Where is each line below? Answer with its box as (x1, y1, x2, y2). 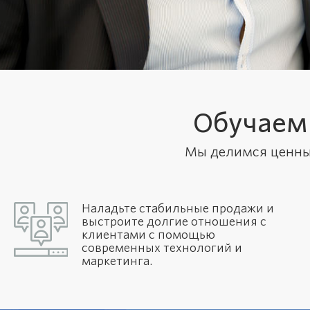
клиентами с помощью (82, 228, 215, 241)
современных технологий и (82, 241, 242, 255)
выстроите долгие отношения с (82, 215, 266, 228)
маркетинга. (82, 255, 152, 268)
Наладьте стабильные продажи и (82, 202, 274, 215)
